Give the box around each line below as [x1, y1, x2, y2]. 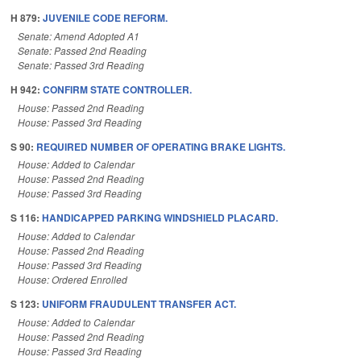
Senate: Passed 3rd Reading [18, 57, 144, 72]
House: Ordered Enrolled [18, 272, 127, 287]
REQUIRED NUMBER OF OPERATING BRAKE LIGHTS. [36, 139, 285, 154]
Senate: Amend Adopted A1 [18, 28, 139, 43]
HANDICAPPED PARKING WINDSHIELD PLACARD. [42, 210, 278, 226]
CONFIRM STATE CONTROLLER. [43, 81, 192, 97]
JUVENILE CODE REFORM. [43, 10, 168, 25]
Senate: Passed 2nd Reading [18, 43, 147, 57]
